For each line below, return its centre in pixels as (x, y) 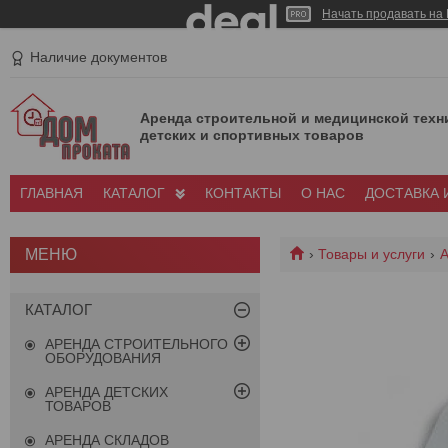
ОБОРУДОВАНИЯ (103, 358)
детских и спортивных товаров (252, 134)
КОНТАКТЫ (243, 193)
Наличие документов (98, 57)
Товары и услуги (372, 254)
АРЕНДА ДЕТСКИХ (106, 392)
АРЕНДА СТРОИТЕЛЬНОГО (136, 344)
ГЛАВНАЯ (51, 193)
